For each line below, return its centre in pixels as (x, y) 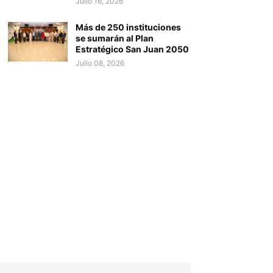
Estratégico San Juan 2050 (132, 49)
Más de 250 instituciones (128, 27)
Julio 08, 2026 (100, 63)
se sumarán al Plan (114, 38)
